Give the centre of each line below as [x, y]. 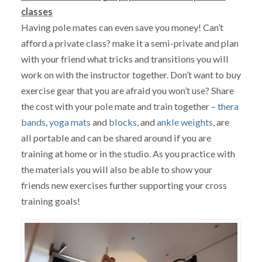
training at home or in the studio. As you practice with [128, 153]
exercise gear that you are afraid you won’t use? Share [127, 90]
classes [37, 11]
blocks [123, 122]
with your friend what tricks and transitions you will [125, 58]
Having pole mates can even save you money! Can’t [122, 27]
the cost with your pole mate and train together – [119, 106]
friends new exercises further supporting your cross [124, 185]
